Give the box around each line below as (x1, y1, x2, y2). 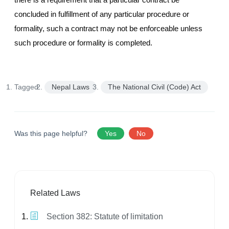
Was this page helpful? (14, 129, 89, 138)
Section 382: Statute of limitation (44, 212, 163, 221)
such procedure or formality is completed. (14, 38, 152, 48)
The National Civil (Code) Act (108, 83, 201, 91)
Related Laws (30, 189, 80, 198)
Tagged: (14, 83, 40, 91)
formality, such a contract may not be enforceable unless (14, 24, 202, 33)
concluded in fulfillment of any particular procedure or (14, 10, 189, 19)
